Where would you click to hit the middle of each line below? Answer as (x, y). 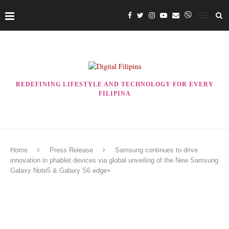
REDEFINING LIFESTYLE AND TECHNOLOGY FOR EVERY (114, 84)
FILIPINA (114, 94)
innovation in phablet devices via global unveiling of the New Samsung (114, 160)
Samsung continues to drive (156, 150)
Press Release (71, 150)
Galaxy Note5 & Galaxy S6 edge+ (61, 170)
